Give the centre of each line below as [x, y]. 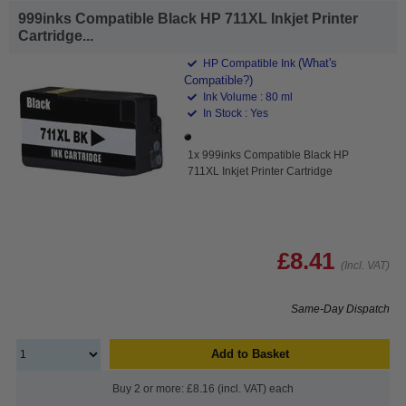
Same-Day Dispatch [340, 309]
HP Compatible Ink [250, 63]
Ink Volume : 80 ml [247, 97]
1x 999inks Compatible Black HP [269, 155]
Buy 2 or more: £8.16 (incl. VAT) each [203, 388]
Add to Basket [250, 353]
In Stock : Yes [235, 113]
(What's [318, 63]
